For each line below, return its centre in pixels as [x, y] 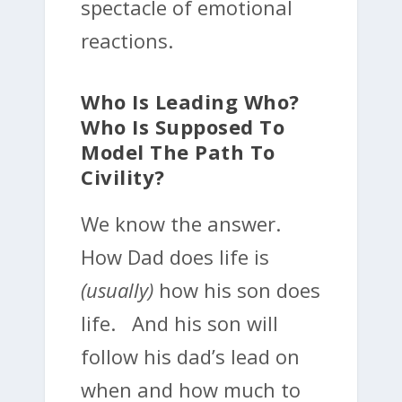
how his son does [237, 289]
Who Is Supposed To [183, 126]
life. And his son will [179, 323]
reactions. [132, 40]
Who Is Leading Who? [193, 101]
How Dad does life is [175, 256]
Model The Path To [178, 151]
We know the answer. [184, 223]
